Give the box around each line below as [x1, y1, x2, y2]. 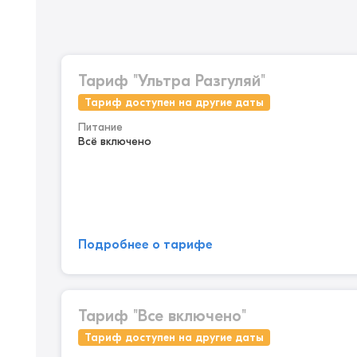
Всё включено [78, 135, 151, 148]
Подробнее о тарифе [78, 237, 213, 252]
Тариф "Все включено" [78, 307, 246, 325]
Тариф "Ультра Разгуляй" [78, 72, 265, 90]
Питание [78, 120, 123, 134]
